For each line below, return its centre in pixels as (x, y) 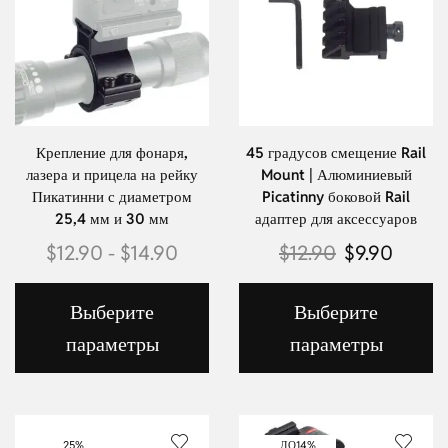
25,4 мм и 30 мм (112, 219)
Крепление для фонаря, (112, 153)
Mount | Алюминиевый (336, 175)
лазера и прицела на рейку (112, 175)
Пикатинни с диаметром (112, 197)
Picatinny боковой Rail (336, 197)
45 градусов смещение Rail (336, 153)
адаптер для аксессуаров (336, 219)
